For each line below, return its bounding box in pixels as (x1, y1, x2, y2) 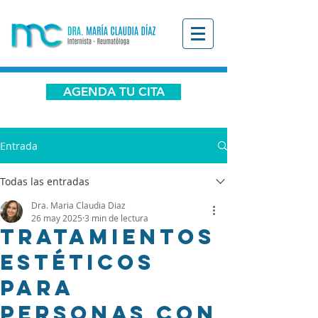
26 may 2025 (31, 212, 82, 224)
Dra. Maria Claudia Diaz (31, 199, 126, 211)
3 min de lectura (84, 212, 148, 224)
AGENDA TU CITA (62, 84, 165, 99)
